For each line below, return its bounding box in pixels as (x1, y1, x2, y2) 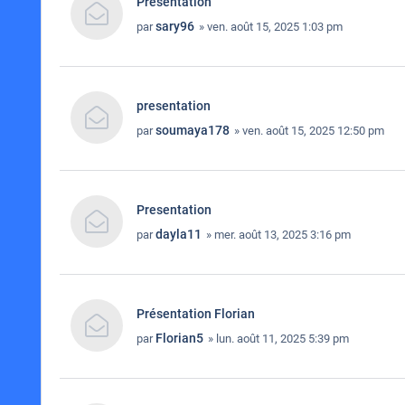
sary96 (155, 19, 194, 33)
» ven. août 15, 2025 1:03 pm (196, 20, 343, 33)
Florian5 (155, 331, 203, 345)
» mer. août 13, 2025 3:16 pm (203, 228, 351, 241)
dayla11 (155, 227, 202, 241)
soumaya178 (155, 123, 230, 137)
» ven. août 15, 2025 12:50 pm (231, 124, 384, 137)
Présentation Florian (137, 306, 255, 321)
